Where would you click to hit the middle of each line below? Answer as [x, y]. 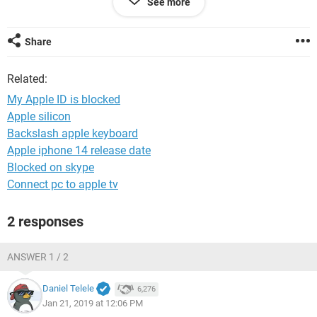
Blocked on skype [51, 167]
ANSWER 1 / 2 [38, 257]
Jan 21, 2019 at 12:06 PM [93, 303]
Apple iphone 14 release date [79, 150]
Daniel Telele [68, 289]
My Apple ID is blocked [64, 99]
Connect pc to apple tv [63, 184]
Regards [28, 9]
